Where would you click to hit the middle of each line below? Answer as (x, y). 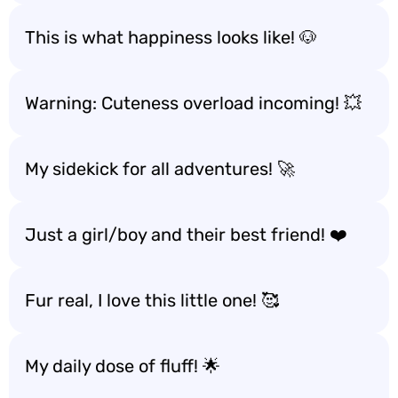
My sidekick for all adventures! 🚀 (160, 169)
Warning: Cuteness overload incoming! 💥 (193, 103)
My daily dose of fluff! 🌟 (123, 366)
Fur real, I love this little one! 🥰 (152, 300)
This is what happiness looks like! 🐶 (171, 37)
